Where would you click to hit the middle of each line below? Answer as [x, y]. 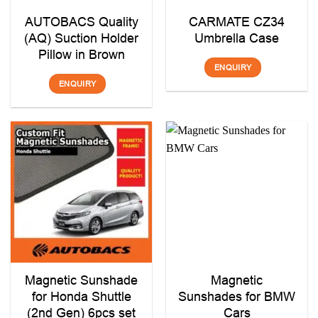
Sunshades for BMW [237, 297]
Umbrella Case [237, 38]
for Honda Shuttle [81, 297]
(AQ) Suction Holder [81, 38]
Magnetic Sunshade [81, 280]
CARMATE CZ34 [237, 22]
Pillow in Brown [81, 55]
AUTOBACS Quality [81, 22]
